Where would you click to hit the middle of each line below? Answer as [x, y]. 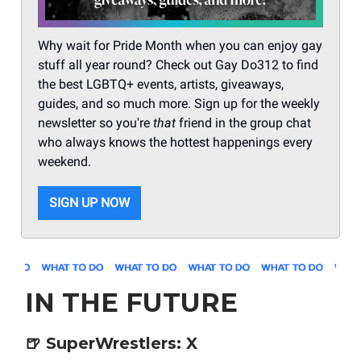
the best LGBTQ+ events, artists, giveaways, [161, 85]
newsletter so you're [95, 123]
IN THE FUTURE [131, 303]
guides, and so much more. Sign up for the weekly [179, 104]
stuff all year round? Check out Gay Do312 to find [178, 65]
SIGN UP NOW [89, 203]
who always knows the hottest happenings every [175, 143]
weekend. [64, 162]
